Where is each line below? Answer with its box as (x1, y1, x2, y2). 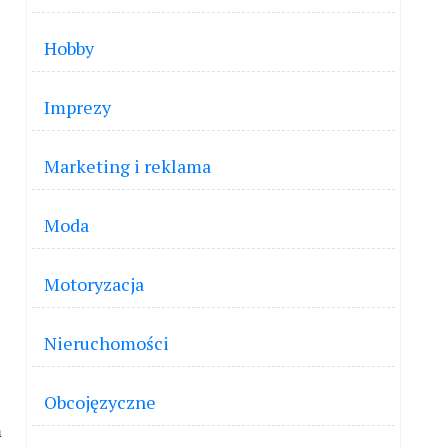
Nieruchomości (44, 331, 169, 355)
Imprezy (44, 95, 111, 119)
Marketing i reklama (44, 154, 211, 178)
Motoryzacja (44, 272, 144, 296)
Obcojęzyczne (44, 390, 156, 414)
